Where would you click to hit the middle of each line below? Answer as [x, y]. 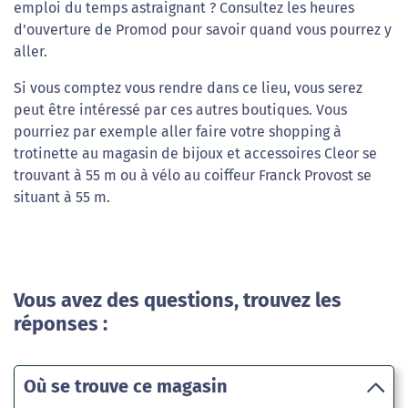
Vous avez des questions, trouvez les [178, 301]
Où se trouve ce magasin [126, 387]
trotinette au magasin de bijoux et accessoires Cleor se [195, 154]
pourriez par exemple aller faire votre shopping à [178, 132]
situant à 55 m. [62, 198]
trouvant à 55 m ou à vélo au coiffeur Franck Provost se [193, 176]
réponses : [61, 325]
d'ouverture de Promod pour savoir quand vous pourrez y [203, 30]
